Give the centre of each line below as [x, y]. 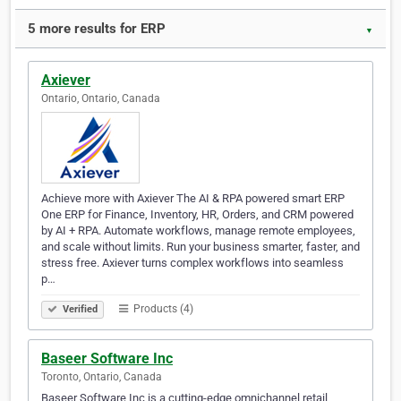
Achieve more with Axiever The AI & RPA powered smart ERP [193, 199]
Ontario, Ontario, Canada [101, 99]
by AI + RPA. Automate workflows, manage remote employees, [198, 231]
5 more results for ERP [97, 29]
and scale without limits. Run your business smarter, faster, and [200, 247]
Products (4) [162, 309]
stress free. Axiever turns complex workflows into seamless [192, 263]
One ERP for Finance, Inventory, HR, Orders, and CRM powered [197, 215]
